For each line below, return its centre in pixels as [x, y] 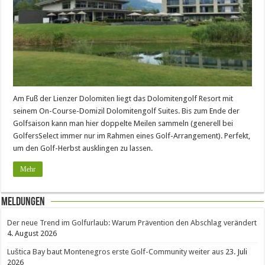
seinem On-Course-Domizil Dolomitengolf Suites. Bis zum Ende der [127, 111]
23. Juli [237, 251]
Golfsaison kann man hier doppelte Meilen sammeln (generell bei [123, 123]
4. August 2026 [32, 233]
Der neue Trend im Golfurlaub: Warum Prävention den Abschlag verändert [132, 222]
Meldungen [23, 202]
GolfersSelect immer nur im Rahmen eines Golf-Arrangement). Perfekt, [132, 135]
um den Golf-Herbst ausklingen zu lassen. [83, 148]
